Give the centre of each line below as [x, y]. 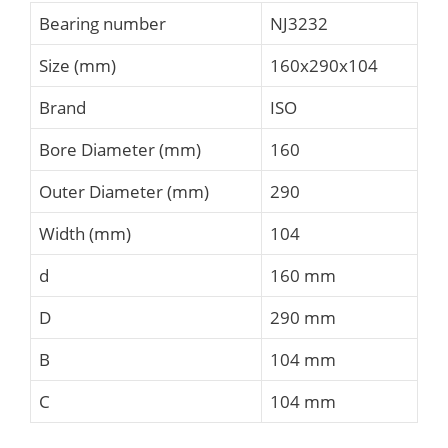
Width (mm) [85, 233]
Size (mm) [77, 65]
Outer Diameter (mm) [124, 191]
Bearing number [102, 23]
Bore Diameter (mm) [120, 149]
